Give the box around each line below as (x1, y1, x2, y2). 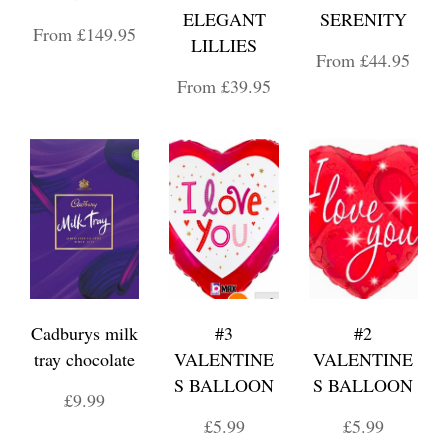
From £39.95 (177, 74, 271, 98)
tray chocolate (34, 347, 136, 371)
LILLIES (191, 33, 257, 57)
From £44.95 (316, 48, 411, 72)
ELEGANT (182, 7, 266, 31)
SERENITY (319, 7, 407, 31)
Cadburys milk (31, 321, 139, 345)
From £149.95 (33, 22, 137, 46)
